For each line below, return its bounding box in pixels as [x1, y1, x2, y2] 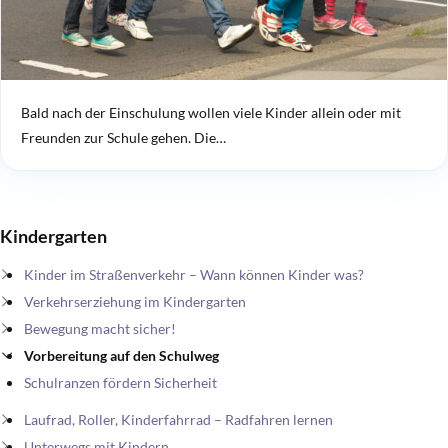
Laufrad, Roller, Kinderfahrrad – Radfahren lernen [24, 411, 333, 429]
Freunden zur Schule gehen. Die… [21, 129, 226, 147]
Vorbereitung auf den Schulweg [24, 347, 219, 365]
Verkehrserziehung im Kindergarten [24, 293, 246, 311]
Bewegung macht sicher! [24, 320, 176, 338]
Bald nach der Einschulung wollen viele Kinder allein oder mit [21, 104, 401, 122]
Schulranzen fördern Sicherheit [24, 374, 217, 392]
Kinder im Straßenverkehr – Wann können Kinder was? [24, 266, 364, 284]
